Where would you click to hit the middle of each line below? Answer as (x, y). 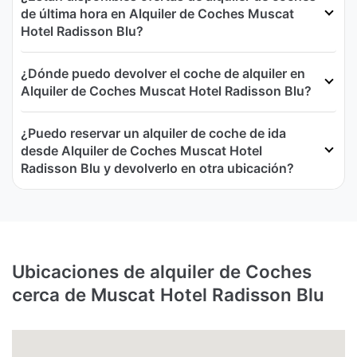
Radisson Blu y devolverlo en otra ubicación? (157, 169)
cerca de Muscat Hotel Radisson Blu (168, 295)
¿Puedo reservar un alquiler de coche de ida (153, 133)
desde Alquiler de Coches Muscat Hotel (141, 151)
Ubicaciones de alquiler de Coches (162, 272)
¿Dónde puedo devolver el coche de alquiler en (163, 74)
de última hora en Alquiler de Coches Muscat (157, 14)
